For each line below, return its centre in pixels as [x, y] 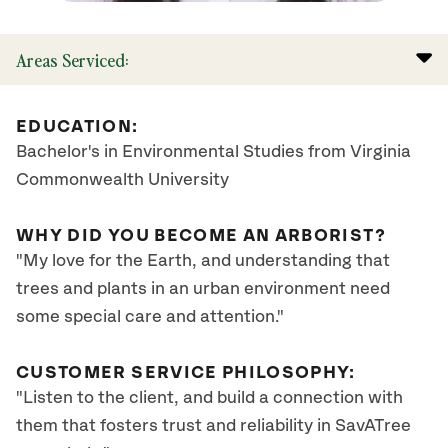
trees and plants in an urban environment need [203, 289]
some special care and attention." [150, 317]
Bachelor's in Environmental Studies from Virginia [213, 152]
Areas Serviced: [72, 59]
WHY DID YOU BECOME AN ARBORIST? [201, 236]
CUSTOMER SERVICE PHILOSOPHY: [186, 373]
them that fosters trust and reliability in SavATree [213, 426]
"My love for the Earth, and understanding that [203, 261]
